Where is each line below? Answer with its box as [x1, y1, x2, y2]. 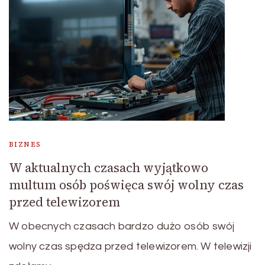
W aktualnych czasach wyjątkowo [9, 159, 208, 176]
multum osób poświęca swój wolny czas [9, 176, 244, 193]
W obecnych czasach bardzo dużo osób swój [9, 220, 234, 232]
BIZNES [9, 139, 41, 149]
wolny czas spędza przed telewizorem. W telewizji [9, 240, 252, 252]
